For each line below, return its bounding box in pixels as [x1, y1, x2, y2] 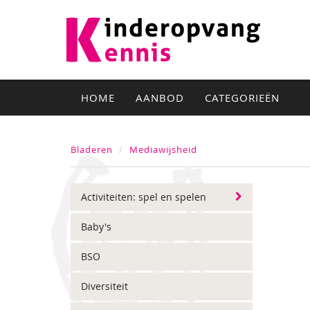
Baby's [81, 220, 111, 233]
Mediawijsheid [129, 143, 197, 156]
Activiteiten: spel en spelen [81, 190, 206, 203]
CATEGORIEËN [205, 91, 283, 104]
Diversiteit [81, 280, 128, 293]
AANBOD [136, 91, 184, 104]
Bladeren [71, 143, 113, 156]
